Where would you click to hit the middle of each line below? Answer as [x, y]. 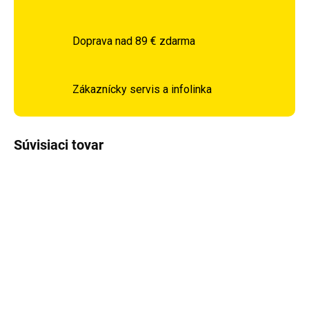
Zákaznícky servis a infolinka [142, 89]
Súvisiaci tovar [59, 145]
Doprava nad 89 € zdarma [134, 41]
